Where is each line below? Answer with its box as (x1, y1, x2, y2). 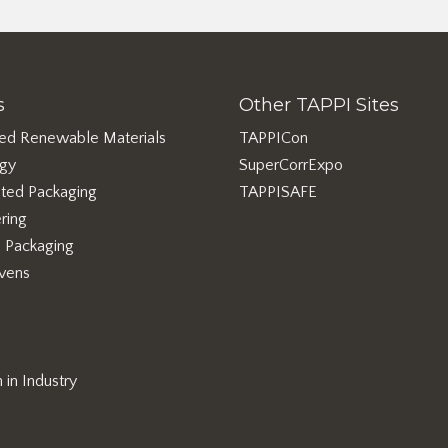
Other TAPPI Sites (239, 94, 399, 116)
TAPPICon (239, 129, 308, 147)
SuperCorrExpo (239, 156, 343, 174)
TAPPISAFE (239, 183, 317, 201)
